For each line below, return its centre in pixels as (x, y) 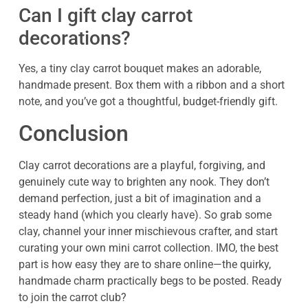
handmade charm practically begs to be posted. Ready (150, 280)
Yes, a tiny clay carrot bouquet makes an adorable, (140, 69)
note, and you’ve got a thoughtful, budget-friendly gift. (148, 102)
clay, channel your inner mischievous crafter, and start (148, 231)
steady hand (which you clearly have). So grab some (145, 214)
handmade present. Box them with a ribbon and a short (152, 85)
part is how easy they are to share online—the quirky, (145, 264)
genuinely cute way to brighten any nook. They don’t (144, 181)
